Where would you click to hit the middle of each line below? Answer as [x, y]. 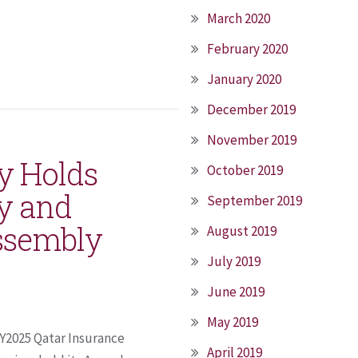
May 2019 [233, 322]
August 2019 [242, 231]
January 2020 [244, 79]
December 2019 [251, 109]
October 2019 [245, 170]
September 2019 [255, 201]
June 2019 [236, 292]
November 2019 [252, 140]
